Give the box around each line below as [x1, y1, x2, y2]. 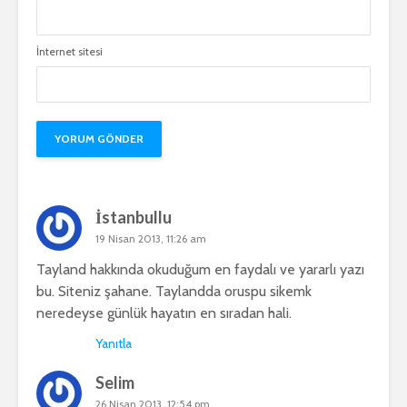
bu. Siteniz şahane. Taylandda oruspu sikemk [36, 283, 312, 301]
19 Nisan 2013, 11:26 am [95, 232, 206, 246]
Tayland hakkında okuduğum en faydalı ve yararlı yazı [36, 261, 364, 279]
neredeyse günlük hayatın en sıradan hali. [36, 304, 292, 323]
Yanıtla [95, 335, 132, 352]
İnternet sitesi [36, 45, 103, 59]
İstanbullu [95, 207, 172, 228]
